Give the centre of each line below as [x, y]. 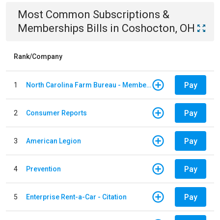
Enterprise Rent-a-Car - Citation [76, 197]
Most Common [55, 14]
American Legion [54, 141]
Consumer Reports [56, 113]
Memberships [51, 28]
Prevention [43, 169]
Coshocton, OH [158, 28]
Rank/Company [38, 56]
